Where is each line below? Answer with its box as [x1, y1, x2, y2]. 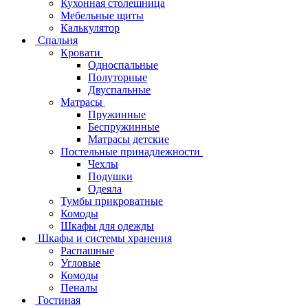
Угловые [60, 256, 100, 269]
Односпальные [88, 58, 158, 71]
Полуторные [88, 71, 147, 83]
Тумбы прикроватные [60, 195, 163, 207]
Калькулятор [60, 21, 120, 34]
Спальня [38, 34, 78, 46]
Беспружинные [88, 120, 159, 133]
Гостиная [38, 294, 80, 306]
